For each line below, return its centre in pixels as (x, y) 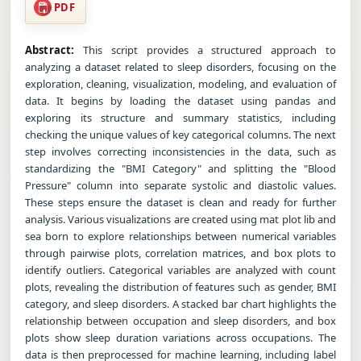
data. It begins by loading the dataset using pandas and (180, 100)
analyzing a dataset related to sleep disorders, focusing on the (180, 66)
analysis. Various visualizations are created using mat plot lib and (180, 219)
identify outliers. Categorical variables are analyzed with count (180, 270)
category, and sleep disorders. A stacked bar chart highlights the (180, 303)
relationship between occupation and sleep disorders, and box (180, 320)
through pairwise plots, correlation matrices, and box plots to (180, 253)
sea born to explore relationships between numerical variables (180, 236)
